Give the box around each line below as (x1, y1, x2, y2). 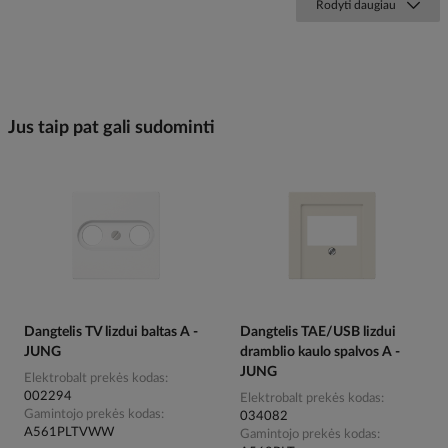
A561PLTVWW (24, 425, 114, 439)
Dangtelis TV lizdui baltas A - (24, 324, 198, 339)
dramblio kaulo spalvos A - (240, 344, 400, 359)
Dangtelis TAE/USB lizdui (240, 324, 396, 339)
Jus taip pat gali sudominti (8, 119, 215, 138)
